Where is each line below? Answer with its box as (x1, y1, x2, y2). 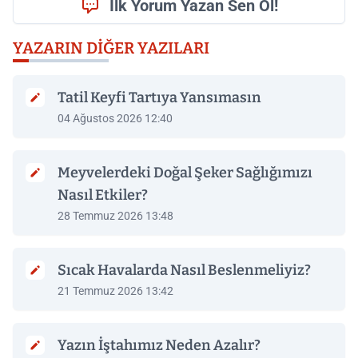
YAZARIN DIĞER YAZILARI (13, 38, 209, 58)
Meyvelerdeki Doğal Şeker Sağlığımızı (58, 164, 312, 181)
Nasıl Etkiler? (58, 186, 148, 204)
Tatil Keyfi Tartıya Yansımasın (58, 89, 261, 106)
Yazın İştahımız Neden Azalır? (58, 336, 261, 354)
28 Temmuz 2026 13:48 (58, 209, 173, 222)
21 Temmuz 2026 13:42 (58, 284, 173, 297)
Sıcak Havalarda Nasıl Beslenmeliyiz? (58, 261, 311, 279)
